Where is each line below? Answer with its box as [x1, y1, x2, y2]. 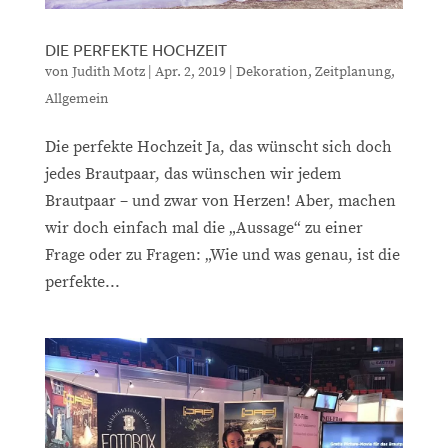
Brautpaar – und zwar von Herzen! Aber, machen [44, 190, 396, 211]
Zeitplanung [314, 62, 391, 81]
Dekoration [235, 62, 308, 81]
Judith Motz [71, 62, 145, 81]
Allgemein [44, 89, 109, 108]
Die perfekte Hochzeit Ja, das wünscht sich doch [44, 136, 392, 157]
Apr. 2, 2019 [154, 62, 226, 81]
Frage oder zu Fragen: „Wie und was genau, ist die [44, 244, 400, 265]
